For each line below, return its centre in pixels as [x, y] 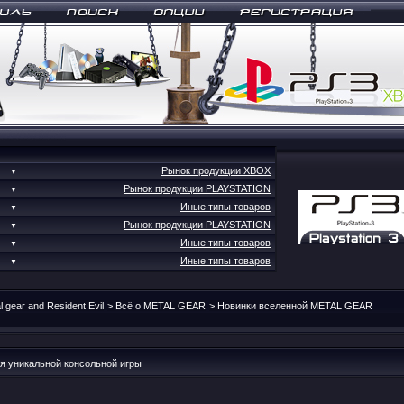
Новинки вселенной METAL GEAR [295, 306]
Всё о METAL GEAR [161, 306]
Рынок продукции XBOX [216, 170]
